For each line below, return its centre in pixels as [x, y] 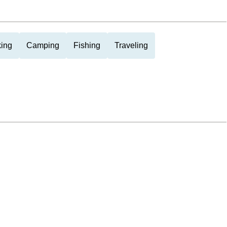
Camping [43, 45]
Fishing [87, 45]
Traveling [131, 45]
